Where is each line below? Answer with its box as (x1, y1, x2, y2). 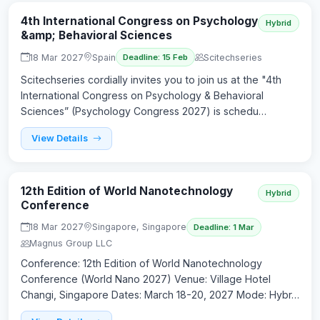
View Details (31, 133, 90, 144)
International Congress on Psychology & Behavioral (21, 89, 264, 101)
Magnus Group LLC (29, 237, 112, 249)
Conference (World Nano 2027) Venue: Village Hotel (21, 272, 271, 285)
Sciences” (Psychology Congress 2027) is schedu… (21, 105, 266, 117)
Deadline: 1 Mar (194, 221, 254, 232)
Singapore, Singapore (92, 221, 186, 233)
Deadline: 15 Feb (123, 52, 188, 62)
